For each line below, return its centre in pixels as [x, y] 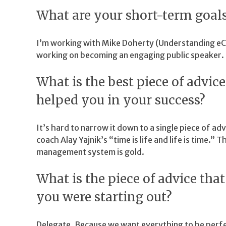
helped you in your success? [121, 100]
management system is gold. [90, 152]
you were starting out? [104, 197]
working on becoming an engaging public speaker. [130, 55]
